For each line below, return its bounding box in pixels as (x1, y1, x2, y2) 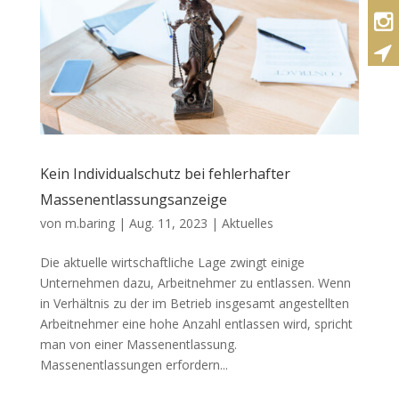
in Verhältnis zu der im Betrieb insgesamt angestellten (39, 295, 349, 313)
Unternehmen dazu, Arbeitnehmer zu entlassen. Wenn (39, 274, 351, 292)
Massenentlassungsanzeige (39, 190, 227, 210)
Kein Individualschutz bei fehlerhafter (39, 164, 290, 184)
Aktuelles (221, 215, 273, 232)
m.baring (64, 215, 115, 232)
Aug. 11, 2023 (128, 215, 208, 232)
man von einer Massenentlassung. (39, 336, 237, 354)
